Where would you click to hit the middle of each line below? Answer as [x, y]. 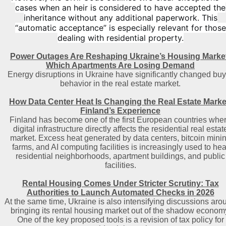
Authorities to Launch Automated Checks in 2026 [120, 192]
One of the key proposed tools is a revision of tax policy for [120, 220]
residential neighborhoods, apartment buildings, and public [120, 156]
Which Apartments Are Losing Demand [120, 65]
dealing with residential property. [120, 38]
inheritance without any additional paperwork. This [120, 18]
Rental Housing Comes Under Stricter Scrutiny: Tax [120, 183]
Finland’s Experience [120, 111]
